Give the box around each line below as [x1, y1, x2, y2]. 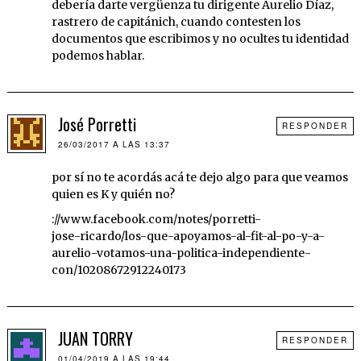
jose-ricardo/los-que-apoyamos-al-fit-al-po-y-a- [51, 228, 325, 243]
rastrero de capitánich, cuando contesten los [51, 14, 301, 29]
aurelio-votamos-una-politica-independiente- [51, 245, 311, 260]
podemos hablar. [51, 48, 144, 63]
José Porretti [57, 111, 136, 136]
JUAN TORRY [57, 326, 133, 351]
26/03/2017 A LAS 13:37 [57, 138, 170, 150]
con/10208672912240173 [51, 262, 186, 277]
